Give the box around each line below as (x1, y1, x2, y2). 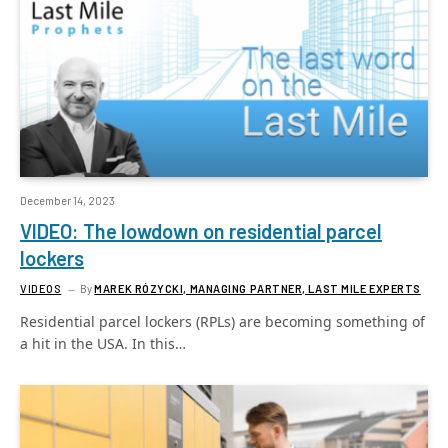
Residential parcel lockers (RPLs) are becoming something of (20, 312, 425, 331)
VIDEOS (20, 282, 62, 295)
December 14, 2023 (20, 194, 115, 207)
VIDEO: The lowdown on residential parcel (20, 219, 382, 243)
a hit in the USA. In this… (20, 334, 186, 353)
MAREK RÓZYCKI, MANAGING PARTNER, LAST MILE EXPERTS (94, 282, 421, 295)
